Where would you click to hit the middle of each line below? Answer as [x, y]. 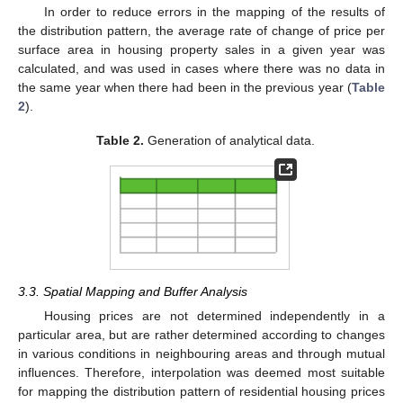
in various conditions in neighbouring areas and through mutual [201, 353]
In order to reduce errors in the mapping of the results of [214, 11]
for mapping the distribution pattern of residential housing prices [201, 391]
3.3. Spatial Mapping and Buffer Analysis [133, 291]
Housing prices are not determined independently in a [214, 315]
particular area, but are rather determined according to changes [201, 334]
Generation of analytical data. [229, 141]
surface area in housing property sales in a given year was [201, 49]
